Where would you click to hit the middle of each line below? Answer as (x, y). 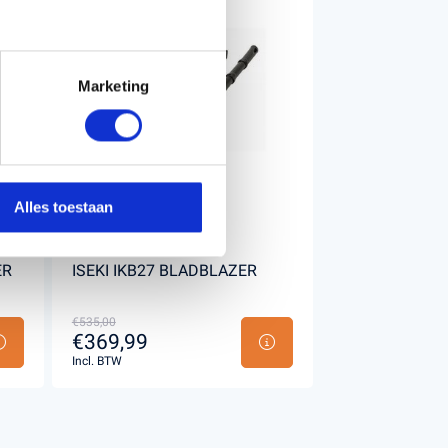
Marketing (113, 86)
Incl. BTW (96, 361)
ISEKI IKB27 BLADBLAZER (164, 270)
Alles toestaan (63, 207)
